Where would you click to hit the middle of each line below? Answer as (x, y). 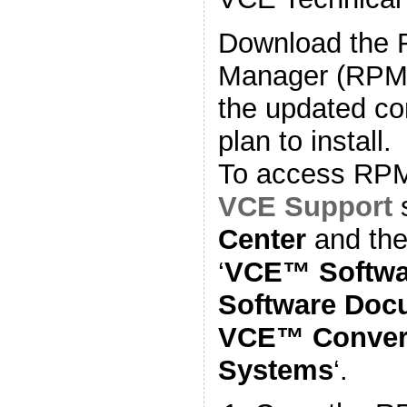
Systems (275, 370)
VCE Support (305, 206)
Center (262, 239)
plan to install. (304, 141)
